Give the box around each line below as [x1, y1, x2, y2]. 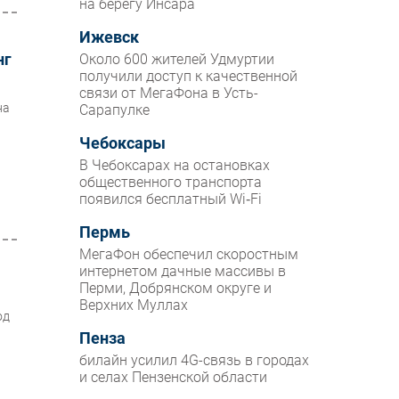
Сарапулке [79, 102, 151, 119]
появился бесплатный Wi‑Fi [79, 191, 263, 208]
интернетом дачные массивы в [79, 263, 287, 281]
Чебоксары [79, 134, 167, 153]
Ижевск [79, 28, 140, 47]
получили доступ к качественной [79, 68, 298, 85]
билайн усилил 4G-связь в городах [79, 352, 310, 370]
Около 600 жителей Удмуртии [79, 51, 275, 69]
